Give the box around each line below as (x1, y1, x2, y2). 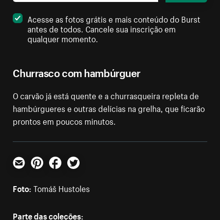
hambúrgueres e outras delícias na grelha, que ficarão (13, 101, 205, 114)
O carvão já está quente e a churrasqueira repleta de (13, 88, 199, 102)
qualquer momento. (27, 31, 99, 45)
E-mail (12, 166, 34, 179)
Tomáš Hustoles (31, 181, 90, 194)
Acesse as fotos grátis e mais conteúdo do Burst (27, 12, 201, 25)
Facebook (49, 166, 84, 179)
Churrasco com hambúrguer (13, 63, 140, 80)
